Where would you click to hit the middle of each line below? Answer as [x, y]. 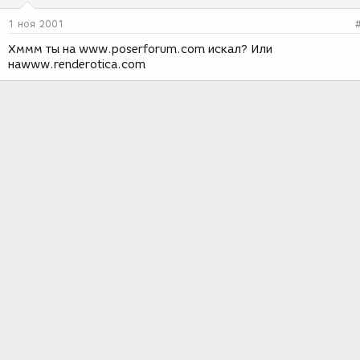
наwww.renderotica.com [77, 65]
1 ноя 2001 [36, 24]
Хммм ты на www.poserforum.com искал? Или [140, 49]
